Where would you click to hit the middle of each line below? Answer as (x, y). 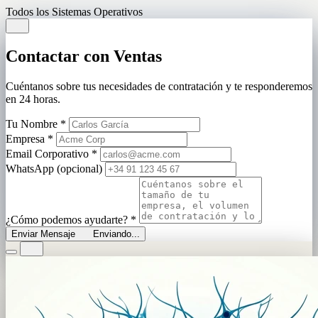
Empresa (27, 139)
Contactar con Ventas (84, 56)
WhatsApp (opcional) (54, 169)
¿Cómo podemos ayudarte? (68, 220)
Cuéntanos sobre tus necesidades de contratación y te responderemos (159, 87)
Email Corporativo (49, 154)
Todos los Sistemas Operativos (74, 11)
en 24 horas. (33, 99)
